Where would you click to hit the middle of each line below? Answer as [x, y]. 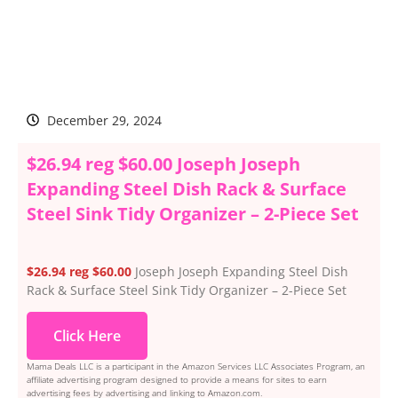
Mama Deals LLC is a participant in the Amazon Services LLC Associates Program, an [196, 366]
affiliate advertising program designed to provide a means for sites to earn [177, 380]
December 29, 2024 [104, 120]
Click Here [87, 336]
